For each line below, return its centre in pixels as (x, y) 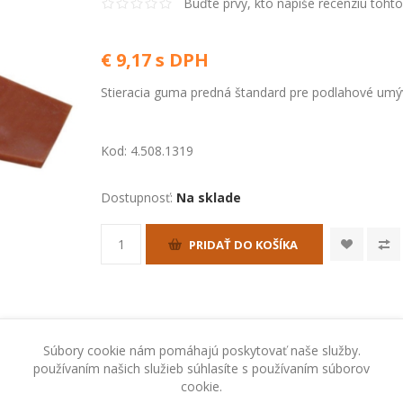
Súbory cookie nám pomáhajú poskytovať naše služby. (201, 350)
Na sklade (209, 197)
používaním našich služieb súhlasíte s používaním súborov (201, 368)
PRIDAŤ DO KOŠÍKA (244, 244)
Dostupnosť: (137, 197)
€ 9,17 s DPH (155, 60)
